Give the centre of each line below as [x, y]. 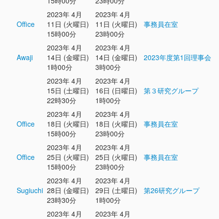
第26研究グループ [172, 190]
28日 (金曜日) [68, 190]
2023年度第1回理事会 [177, 57]
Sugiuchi [30, 190]
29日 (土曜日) [116, 190]
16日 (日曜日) [116, 90]
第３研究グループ [171, 90]
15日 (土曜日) [68, 90]
